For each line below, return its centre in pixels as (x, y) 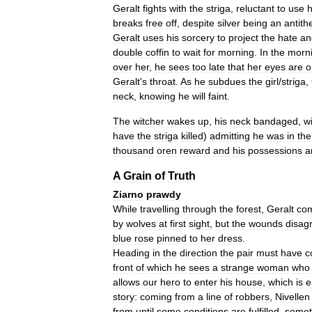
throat (163, 81)
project (243, 38)
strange (237, 267)
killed (192, 136)
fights (155, 8)
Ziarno (128, 194)
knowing (157, 96)
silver (229, 23)
